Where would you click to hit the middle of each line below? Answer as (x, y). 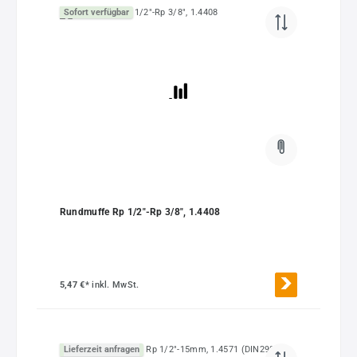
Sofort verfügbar (96, 12)
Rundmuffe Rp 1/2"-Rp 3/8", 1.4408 (140, 212)
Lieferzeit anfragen (101, 350)
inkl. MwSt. (116, 284)
